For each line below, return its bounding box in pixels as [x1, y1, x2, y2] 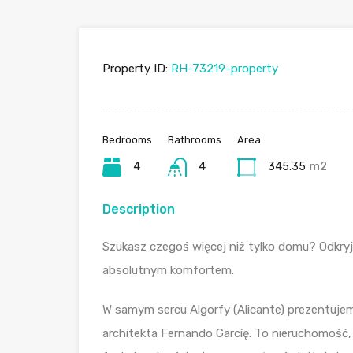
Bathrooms [168, 134, 221, 147]
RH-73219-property [168, 61, 278, 76]
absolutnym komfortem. [102, 263, 234, 278]
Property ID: [102, 61, 168, 76]
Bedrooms [102, 134, 152, 147]
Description [102, 202, 175, 217]
